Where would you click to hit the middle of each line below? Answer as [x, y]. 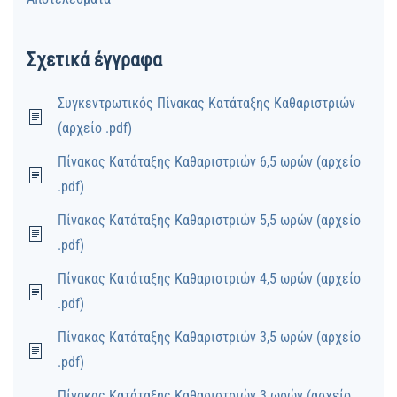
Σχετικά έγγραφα [94, 60]
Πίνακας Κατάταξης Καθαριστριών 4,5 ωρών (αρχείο [209, 279]
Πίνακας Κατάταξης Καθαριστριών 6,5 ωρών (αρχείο [209, 162]
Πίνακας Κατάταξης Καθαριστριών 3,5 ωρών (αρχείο [209, 338]
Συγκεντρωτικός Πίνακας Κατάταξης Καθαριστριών [206, 104]
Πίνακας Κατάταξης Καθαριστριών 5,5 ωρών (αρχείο [209, 221]
